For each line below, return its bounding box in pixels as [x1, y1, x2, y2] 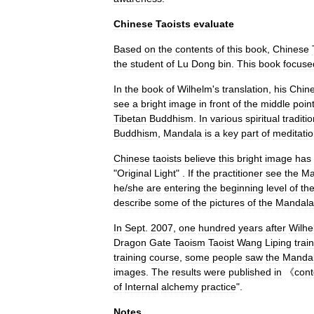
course [149, 252, 179, 263]
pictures [210, 197, 245, 208]
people [212, 252, 243, 263]
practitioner [213, 168, 263, 179]
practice [201, 281, 236, 292]
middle [261, 98, 290, 109]
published [228, 266, 271, 278]
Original [117, 168, 151, 179]
